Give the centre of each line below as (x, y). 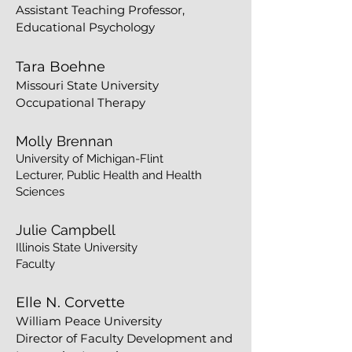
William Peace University (89, 321)
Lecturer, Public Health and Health (109, 175)
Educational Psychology (85, 27)
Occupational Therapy (81, 103)
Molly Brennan (64, 141)
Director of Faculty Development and (124, 338)
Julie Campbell (66, 230)
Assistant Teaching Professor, (100, 10)
